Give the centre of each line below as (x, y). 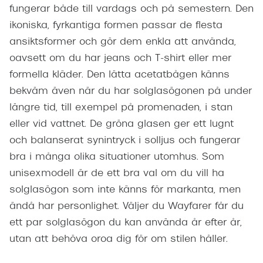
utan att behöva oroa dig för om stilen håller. (119, 240)
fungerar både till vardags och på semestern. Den (131, 10)
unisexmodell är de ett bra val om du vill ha (117, 174)
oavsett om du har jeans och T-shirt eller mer (120, 59)
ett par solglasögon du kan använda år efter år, (126, 223)
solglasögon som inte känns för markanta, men (125, 190)
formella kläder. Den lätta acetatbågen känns (119, 75)
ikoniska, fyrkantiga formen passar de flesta (116, 26)
